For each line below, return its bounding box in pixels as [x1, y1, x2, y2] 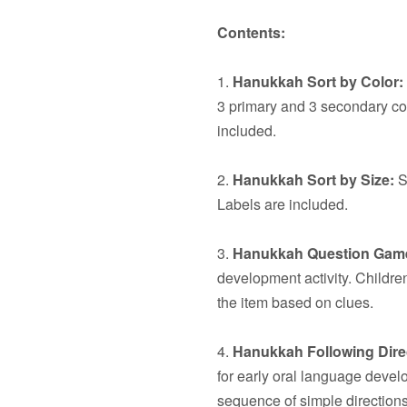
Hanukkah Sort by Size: [233, 169, 394, 190]
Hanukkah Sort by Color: [233, 71, 403, 92]
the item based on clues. [217, 292, 373, 313]
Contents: [217, 22, 285, 43]
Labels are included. [217, 194, 348, 214]
